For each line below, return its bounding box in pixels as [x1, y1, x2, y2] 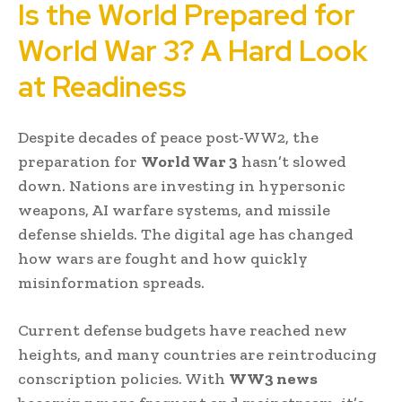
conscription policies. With [18, 368, 229, 389]
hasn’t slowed [238, 151, 346, 171]
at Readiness [18, 66, 187, 106]
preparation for [18, 151, 141, 171]
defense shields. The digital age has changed [18, 223, 354, 244]
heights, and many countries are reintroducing [18, 344, 377, 364]
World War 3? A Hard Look [18, 31, 368, 70]
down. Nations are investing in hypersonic [18, 175, 345, 196]
